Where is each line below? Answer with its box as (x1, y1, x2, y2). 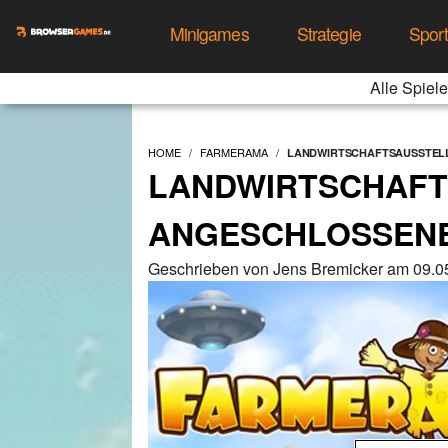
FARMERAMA (200, 144, 268, 160)
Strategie (296, 20, 361, 46)
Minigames (169, 20, 249, 46)
